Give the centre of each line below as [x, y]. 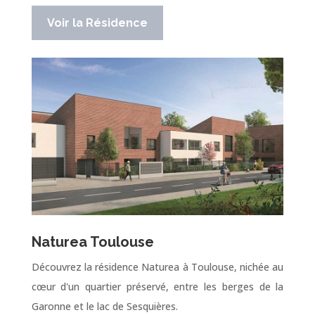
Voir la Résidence [97, 22]
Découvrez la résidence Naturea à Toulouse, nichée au [157, 266]
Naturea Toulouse [92, 242]
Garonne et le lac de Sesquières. [104, 306]
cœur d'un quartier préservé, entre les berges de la [157, 286]
